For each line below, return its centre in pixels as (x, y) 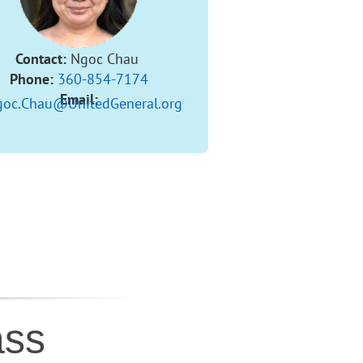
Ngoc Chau (104, 58)
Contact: (41, 58)
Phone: (31, 79)
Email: (79, 99)
